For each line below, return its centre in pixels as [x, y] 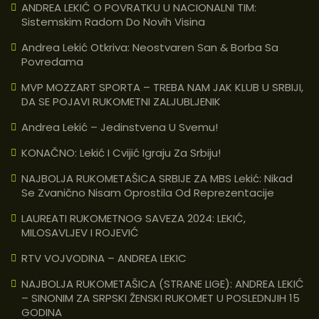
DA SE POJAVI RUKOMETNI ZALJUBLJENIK [121, 101]
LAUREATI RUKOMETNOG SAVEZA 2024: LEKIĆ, [134, 218]
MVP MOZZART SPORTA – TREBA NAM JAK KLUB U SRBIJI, [162, 87]
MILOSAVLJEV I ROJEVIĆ [80, 232]
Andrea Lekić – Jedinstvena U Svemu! [120, 127]
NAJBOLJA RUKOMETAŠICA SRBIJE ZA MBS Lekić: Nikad [157, 178]
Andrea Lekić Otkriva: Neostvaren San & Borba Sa [150, 47]
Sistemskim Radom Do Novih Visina [113, 21]
